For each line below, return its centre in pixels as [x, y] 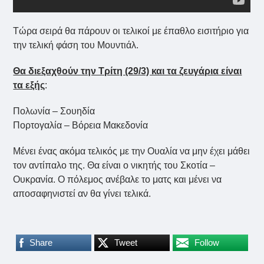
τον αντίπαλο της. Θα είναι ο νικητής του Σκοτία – [114, 165]
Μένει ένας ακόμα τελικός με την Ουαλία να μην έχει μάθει [132, 151]
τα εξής [29, 85]
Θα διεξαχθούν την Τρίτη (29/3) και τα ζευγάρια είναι [128, 71]
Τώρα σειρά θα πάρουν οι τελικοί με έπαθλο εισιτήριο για [131, 31]
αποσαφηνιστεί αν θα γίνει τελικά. [82, 193]
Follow [207, 242]
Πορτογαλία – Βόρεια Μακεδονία [81, 125]
